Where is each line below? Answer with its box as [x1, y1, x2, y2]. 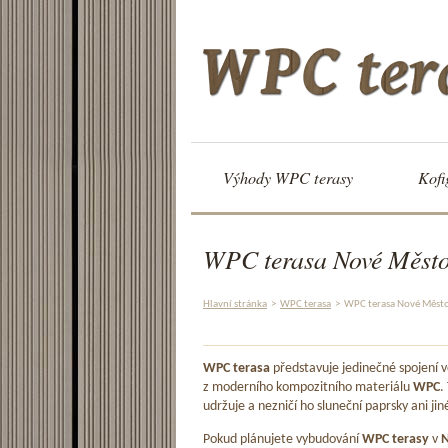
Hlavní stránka [203, 298, 267, 310]
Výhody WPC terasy [223, 167, 353, 188]
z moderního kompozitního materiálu [203, 381, 413, 395]
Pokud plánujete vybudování [203, 432, 362, 446]
